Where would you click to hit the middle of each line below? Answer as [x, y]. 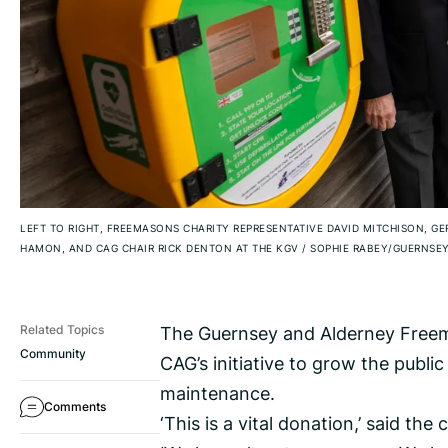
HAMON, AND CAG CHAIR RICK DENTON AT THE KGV [161, 248]
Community [53, 354]
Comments [75, 407]
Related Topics [62, 330]
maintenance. [217, 393]
